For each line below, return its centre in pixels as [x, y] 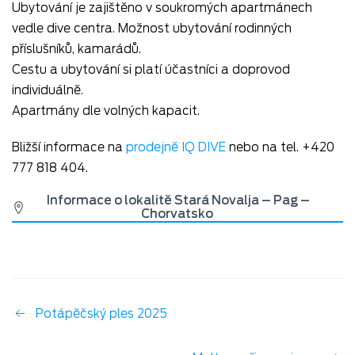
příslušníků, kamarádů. [76, 49]
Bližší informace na [69, 147]
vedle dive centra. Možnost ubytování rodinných [152, 29]
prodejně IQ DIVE [176, 147]
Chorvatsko [179, 214]
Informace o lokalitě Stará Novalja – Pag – [179, 200]
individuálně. [48, 90]
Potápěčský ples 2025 [103, 313]
